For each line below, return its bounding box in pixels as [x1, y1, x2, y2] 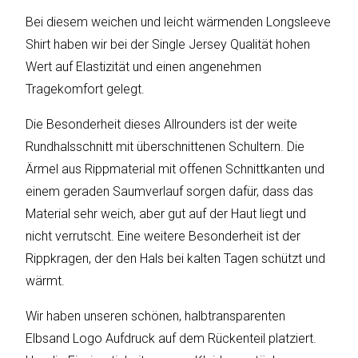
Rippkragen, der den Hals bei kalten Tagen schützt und [26, 251, 326, 267]
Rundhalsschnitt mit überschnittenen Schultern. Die [26, 139, 305, 155]
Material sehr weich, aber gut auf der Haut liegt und [26, 206, 307, 222]
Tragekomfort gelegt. [26, 82, 145, 97]
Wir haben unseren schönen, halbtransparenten [26, 308, 286, 324]
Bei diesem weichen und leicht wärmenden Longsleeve [26, 14, 332, 30]
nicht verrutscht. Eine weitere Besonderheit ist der [26, 229, 301, 245]
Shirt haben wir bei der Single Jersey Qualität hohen [26, 37, 311, 53]
